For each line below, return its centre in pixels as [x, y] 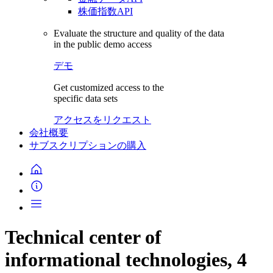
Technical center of [83, 237]
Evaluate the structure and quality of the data [139, 33]
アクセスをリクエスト [102, 120]
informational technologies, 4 [126, 260]
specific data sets [86, 98]
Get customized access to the [109, 87]
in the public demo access [103, 44]
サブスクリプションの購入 [88, 145]
